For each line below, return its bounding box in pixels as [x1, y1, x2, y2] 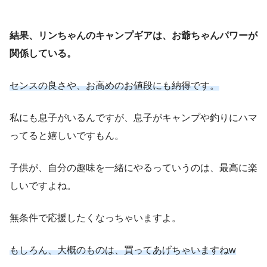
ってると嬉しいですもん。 [10, 130, 124, 141]
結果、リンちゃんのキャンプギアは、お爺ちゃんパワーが [10, 30, 257, 41]
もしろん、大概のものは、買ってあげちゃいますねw [10, 244, 236, 255]
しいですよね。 [10, 180, 76, 191]
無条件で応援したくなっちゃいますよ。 [10, 212, 181, 223]
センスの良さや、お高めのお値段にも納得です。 [10, 80, 219, 91]
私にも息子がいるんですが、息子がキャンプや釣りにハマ [10, 112, 257, 123]
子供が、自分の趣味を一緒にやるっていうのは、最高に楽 [10, 162, 257, 173]
